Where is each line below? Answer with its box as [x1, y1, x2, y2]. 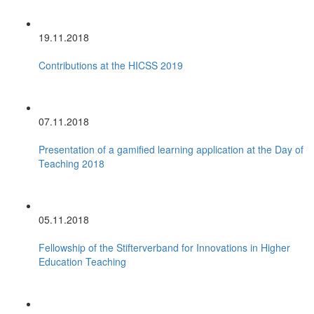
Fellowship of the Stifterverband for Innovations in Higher [39, 240, 290, 254]
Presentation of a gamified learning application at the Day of [39, 142, 303, 156]
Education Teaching [39, 254, 126, 268]
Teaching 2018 [39, 156, 104, 170]
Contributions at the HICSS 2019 [39, 57, 183, 72]
